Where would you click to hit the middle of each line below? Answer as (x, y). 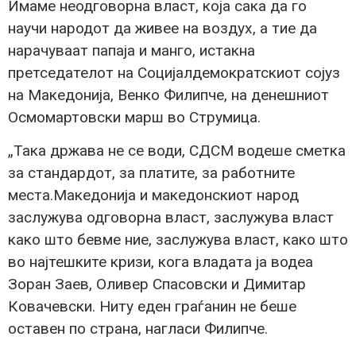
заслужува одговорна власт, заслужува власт (171, 218)
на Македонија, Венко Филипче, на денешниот (168, 95)
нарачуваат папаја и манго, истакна (132, 50)
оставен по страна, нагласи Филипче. (138, 329)
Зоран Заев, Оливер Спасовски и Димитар (157, 284)
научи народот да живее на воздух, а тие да (163, 28)
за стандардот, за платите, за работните (151, 173)
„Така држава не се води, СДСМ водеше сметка (177, 151)
